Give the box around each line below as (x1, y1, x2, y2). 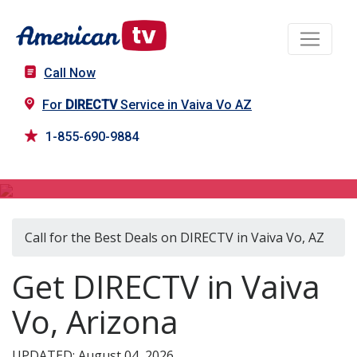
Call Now (44, 65, 96, 81)
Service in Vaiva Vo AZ (117, 97, 252, 113)
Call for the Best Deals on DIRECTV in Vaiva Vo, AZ (25, 229, 324, 247)
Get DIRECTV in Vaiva (12, 265, 320, 309)
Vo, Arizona (12, 300, 178, 344)
